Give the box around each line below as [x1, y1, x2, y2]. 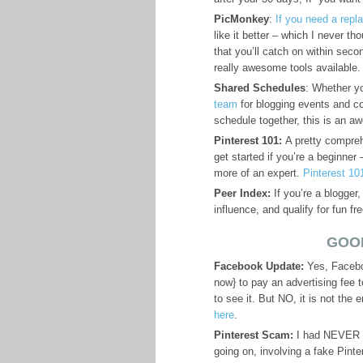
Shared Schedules [214, 82, 305, 94]
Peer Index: [214, 187, 271, 199]
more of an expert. [214, 167, 303, 179]
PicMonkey [214, 13, 269, 25]
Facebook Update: [214, 260, 304, 272]
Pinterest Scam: [214, 329, 293, 341]
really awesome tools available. [214, 62, 361, 74]
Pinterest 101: [214, 135, 282, 147]
